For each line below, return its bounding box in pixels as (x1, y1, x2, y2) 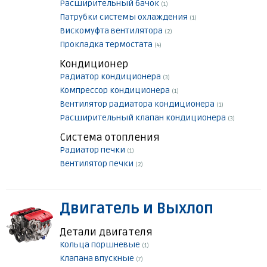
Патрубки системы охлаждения (60, 12, 190, 23)
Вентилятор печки (60, 159, 135, 169)
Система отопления (60, 131, 160, 144)
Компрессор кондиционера (60, 85, 172, 96)
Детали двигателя (60, 226, 153, 239)
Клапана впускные (60, 253, 136, 264)
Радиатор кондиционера (60, 72, 163, 82)
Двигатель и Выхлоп (60, 200, 213, 218)
